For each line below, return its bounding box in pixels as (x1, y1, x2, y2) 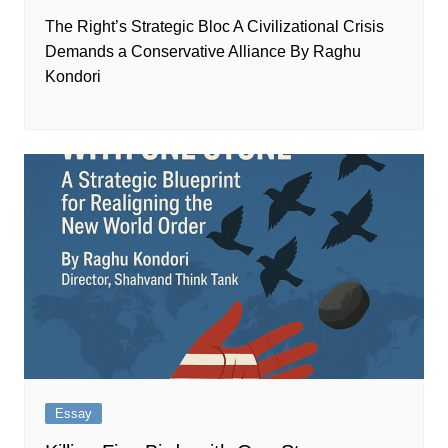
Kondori (44, 67, 101, 85)
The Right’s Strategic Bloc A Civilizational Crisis (44, 17, 384, 35)
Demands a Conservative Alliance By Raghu (44, 42, 361, 60)
